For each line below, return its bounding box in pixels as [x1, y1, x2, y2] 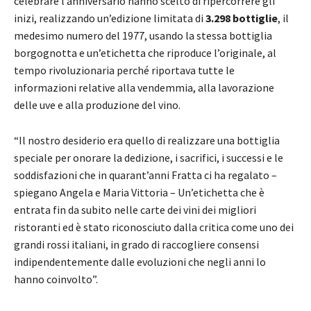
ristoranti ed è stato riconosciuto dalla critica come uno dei [14, 219, 294, 234]
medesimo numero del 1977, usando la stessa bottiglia [14, 28, 272, 42]
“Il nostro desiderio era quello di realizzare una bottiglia [14, 133, 280, 147]
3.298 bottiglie [205, 10, 278, 25]
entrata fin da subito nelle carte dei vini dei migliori [14, 202, 256, 217]
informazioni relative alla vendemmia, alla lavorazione [14, 80, 274, 94]
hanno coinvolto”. [14, 271, 98, 286]
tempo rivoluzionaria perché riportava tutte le [14, 62, 235, 77]
